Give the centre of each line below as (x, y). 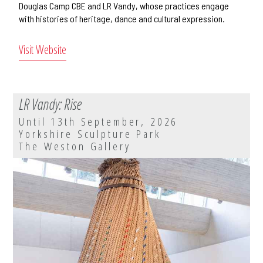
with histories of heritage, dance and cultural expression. (122, 19)
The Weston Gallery (75, 146)
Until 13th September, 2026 (99, 122)
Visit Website (43, 50)
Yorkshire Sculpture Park (90, 134)
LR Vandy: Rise (50, 104)
